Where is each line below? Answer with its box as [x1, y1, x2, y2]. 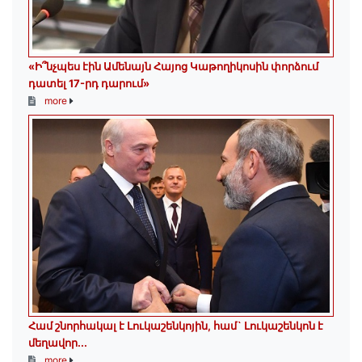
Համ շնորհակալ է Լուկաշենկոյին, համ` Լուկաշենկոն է [28, 319, 323, 333]
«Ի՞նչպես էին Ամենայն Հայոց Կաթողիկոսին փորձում [28, 60, 318, 74]
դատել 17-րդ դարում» [28, 77, 149, 90]
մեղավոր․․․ [28, 336, 87, 350]
